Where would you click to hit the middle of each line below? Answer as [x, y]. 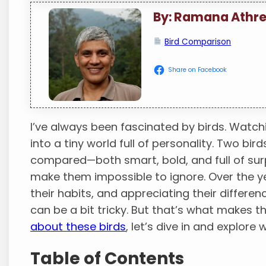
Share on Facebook [198, 69]
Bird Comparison [198, 42]
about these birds [78, 227]
